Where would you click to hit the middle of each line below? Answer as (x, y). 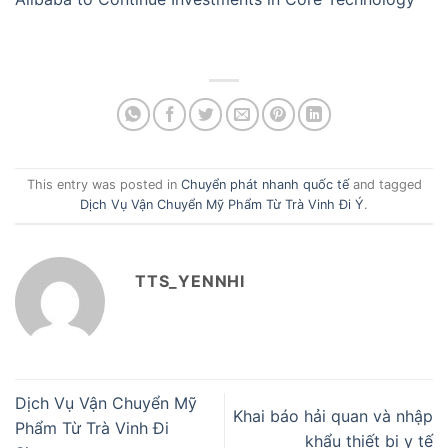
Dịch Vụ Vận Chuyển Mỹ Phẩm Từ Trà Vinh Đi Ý (222, 205)
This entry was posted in (103, 185)
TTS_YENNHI (190, 281)
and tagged (385, 185)
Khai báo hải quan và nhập (333, 415)
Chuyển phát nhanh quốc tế (264, 185)
